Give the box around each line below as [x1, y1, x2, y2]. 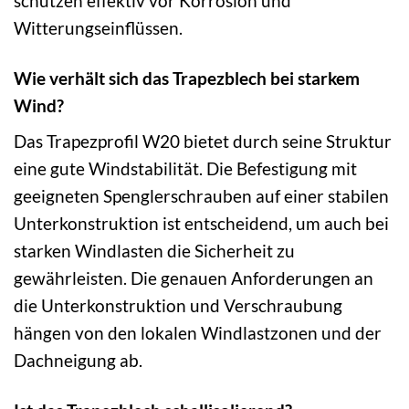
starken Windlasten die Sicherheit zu [14, 240, 295, 262]
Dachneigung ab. [14, 350, 142, 372]
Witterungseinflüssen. [14, 16, 183, 38]
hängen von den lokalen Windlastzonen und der [14, 322, 382, 344]
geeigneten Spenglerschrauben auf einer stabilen [14, 185, 389, 207]
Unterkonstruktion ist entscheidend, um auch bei [14, 213, 389, 235]
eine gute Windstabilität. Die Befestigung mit [14, 158, 357, 180]
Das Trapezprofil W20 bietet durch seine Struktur [14, 131, 392, 152]
